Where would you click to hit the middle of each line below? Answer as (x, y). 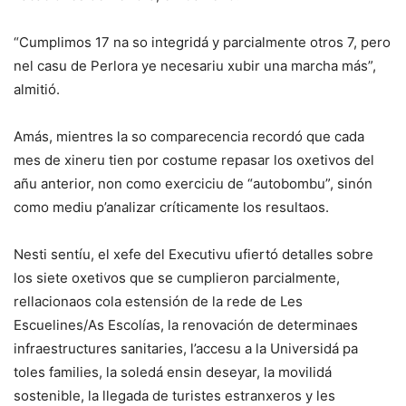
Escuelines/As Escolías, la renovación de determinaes (186, 324)
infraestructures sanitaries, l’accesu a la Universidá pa (186, 348)
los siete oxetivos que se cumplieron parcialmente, (177, 277)
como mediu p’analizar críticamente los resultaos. (171, 207)
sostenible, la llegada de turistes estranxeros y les (174, 395)
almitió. (37, 89)
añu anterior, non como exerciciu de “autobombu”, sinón (193, 183)
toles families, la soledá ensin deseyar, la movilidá (173, 372)
